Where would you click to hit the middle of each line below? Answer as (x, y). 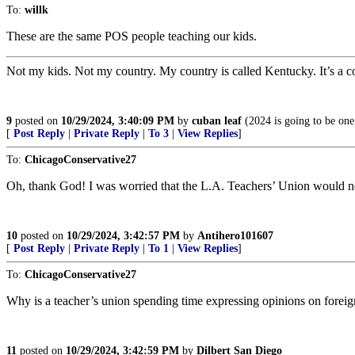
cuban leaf (217, 121)
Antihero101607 (235, 236)
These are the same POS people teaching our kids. (132, 36)
